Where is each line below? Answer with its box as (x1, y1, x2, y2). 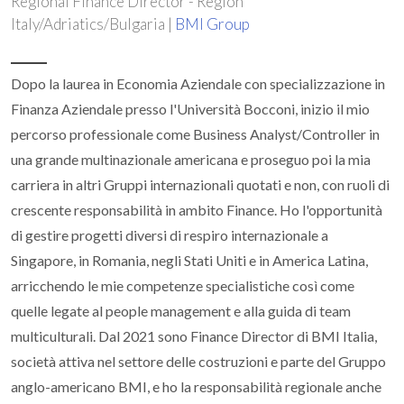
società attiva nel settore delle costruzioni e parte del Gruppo (11, 353, 386, 370)
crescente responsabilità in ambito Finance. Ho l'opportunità (11, 201, 382, 218)
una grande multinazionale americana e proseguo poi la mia (11, 151, 371, 168)
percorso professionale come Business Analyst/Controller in (11, 125, 380, 142)
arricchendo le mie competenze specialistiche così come (11, 277, 354, 294)
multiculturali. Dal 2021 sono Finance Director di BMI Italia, (11, 327, 377, 344)
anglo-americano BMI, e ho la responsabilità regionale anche (11, 378, 381, 395)
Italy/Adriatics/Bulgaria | (11, 14, 175, 33)
